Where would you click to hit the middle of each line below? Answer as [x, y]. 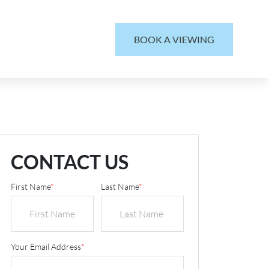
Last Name [120, 186]
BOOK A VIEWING [174, 39]
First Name [31, 186]
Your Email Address [46, 246]
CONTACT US [70, 162]
